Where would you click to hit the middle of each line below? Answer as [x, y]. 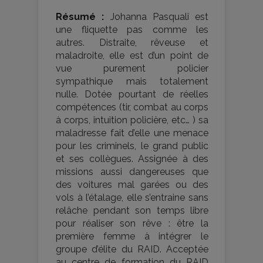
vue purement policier [132, 68]
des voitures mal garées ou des [132, 184]
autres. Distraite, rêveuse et [132, 42]
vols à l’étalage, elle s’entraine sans [132, 197]
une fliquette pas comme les [132, 29]
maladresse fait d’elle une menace [132, 133]
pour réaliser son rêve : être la [132, 223]
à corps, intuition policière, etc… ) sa [132, 120]
